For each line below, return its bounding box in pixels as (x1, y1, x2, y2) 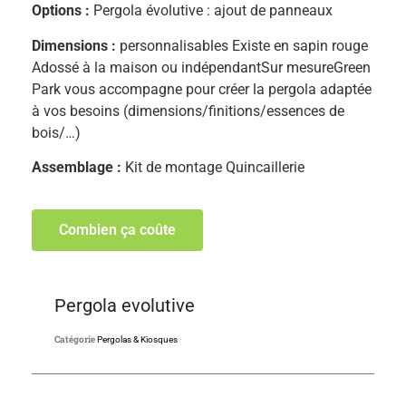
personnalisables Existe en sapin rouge (116, 36, 368, 54)
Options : (32, 2, 93, 20)
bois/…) (32, 123, 81, 141)
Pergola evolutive (54, 295, 195, 317)
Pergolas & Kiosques (97, 334, 178, 345)
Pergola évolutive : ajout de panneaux (93, 2, 333, 20)
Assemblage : (32, 158, 125, 176)
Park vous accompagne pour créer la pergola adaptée (32, 80, 372, 98)
